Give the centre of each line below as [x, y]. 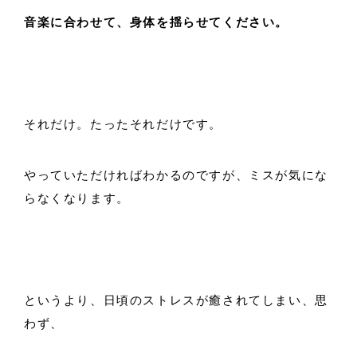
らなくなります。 [77, 199]
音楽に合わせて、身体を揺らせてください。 [156, 23]
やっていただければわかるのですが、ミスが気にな [176, 176]
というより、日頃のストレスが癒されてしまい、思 [176, 301]
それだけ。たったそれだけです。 [123, 125]
